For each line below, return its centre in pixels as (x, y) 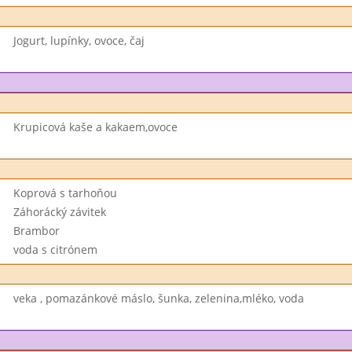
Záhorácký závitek (59, 212)
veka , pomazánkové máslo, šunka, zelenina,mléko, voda (158, 298)
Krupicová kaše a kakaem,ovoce (95, 127)
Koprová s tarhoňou (65, 193)
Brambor (36, 231)
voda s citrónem (55, 249)
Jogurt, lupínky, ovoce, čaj (79, 40)
